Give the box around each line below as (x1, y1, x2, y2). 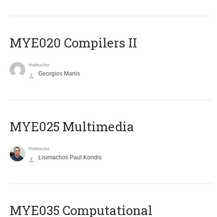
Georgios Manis (38, 70, 80, 77)
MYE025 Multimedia (10, 118, 134, 135)
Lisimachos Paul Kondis (38, 154, 102, 161)
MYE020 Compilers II (10, 34, 137, 51)
